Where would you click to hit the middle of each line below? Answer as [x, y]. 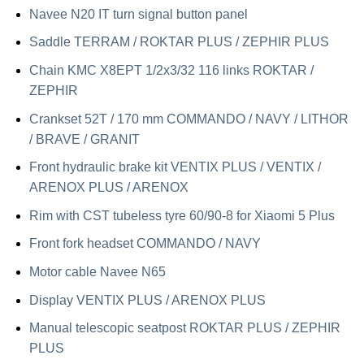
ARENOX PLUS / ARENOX [108, 188]
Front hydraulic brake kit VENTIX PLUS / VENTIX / [175, 167]
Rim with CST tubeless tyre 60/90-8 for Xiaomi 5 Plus [182, 215]
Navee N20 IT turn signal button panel [138, 14]
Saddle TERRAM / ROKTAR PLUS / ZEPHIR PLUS [179, 42]
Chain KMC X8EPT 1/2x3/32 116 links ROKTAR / [171, 70]
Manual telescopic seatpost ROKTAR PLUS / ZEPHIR [184, 328]
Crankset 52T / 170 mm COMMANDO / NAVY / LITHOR [188, 119]
